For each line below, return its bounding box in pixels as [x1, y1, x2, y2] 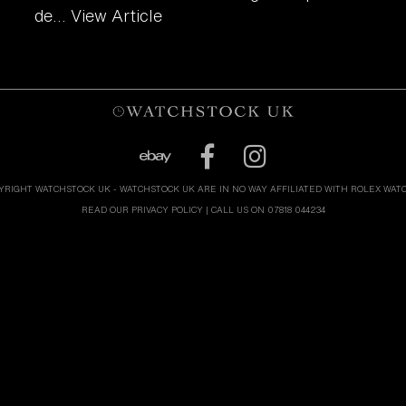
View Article [71, 3, 163, 27]
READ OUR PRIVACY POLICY [81, 203, 203, 216]
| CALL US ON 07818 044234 [202, 203, 325, 216]
